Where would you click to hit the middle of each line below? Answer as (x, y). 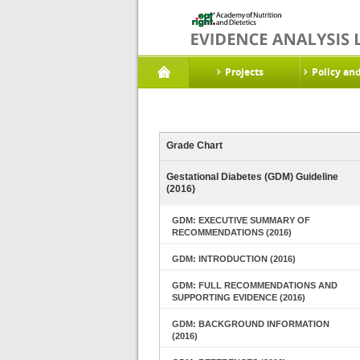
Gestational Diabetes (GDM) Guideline (252, 177)
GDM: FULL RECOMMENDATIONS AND (255, 285)
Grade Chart (194, 145)
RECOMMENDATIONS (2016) (232, 232)
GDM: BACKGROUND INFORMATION (251, 324)
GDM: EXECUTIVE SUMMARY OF (241, 220)
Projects (244, 72)
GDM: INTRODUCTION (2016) (234, 259)
